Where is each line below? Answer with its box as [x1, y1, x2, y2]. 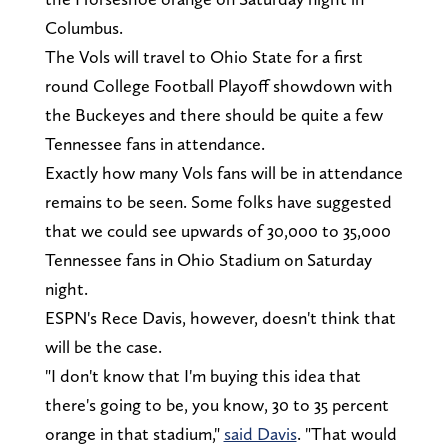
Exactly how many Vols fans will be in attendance [44, 162, 403, 184]
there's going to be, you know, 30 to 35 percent [44, 394, 389, 416]
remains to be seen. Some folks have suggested [44, 191, 392, 213]
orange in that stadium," [44, 423, 224, 445]
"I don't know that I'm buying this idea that [44, 365, 361, 387]
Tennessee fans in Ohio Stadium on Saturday [44, 249, 372, 271]
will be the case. [44, 336, 166, 358]
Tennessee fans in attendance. [44, 133, 269, 155]
